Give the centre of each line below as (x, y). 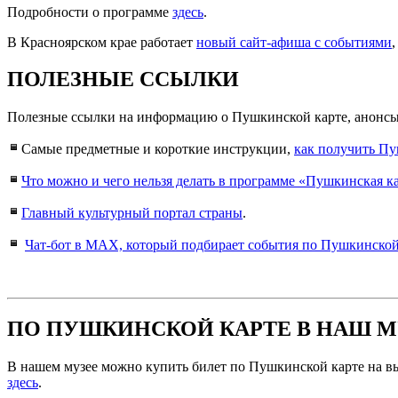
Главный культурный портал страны (132, 213)
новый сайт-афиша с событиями (294, 42)
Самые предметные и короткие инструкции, (158, 149)
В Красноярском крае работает (102, 42)
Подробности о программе (90, 12)
